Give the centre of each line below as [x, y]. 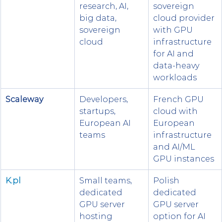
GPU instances [184, 159]
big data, [99, 18]
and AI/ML [175, 147]
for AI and [174, 54]
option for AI [180, 216]
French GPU [179, 99]
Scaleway [24, 99]
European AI [106, 123]
